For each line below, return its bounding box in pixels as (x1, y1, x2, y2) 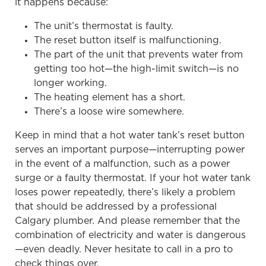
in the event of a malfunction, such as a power (15, 159, 230, 169)
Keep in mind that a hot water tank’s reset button (15, 130, 245, 140)
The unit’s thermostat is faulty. (34, 21, 173, 31)
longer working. (34, 78, 107, 88)
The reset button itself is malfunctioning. (34, 35, 221, 45)
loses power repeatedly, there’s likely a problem (15, 187, 235, 197)
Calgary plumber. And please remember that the (15, 216, 240, 226)
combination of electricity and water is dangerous (15, 230, 246, 240)
